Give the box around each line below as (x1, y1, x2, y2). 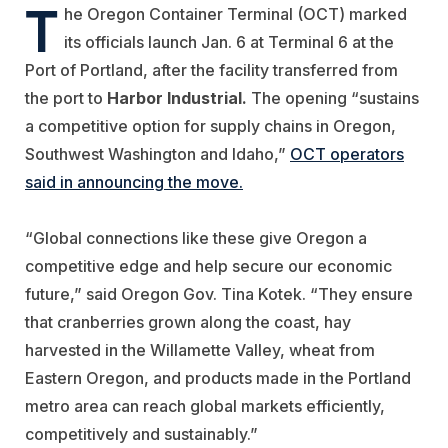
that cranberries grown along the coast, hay (25, 311, 351, 332)
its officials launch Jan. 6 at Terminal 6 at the (64, 31, 394, 52)
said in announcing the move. (25, 171, 243, 192)
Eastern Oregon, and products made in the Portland (25, 367, 411, 388)
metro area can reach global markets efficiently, (25, 395, 385, 416)
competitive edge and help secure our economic (25, 255, 392, 276)
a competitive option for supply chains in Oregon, (25, 115, 396, 136)
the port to (25, 87, 107, 108)
